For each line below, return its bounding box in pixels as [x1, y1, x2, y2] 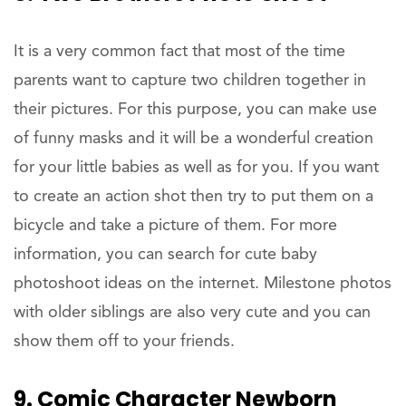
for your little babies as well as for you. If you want [14, 159, 379, 177]
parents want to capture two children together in [14, 72, 366, 90]
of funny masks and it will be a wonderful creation [14, 130, 373, 148]
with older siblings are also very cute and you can [14, 304, 371, 322]
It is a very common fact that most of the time [14, 43, 345, 61]
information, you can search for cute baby [14, 246, 317, 264]
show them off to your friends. [14, 333, 235, 351]
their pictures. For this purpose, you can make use [14, 101, 377, 119]
